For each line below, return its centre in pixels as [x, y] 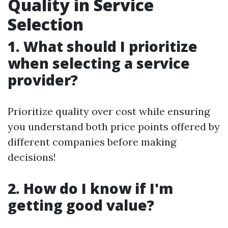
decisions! [32, 157]
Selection [46, 24]
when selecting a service [99, 63]
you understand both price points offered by [114, 126]
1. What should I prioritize [103, 46]
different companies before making [92, 142]
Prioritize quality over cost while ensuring [109, 111]
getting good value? [81, 205]
